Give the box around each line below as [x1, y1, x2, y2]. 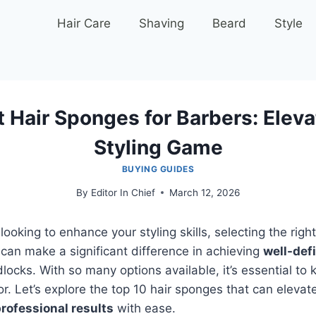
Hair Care [57, 16, 111, 30]
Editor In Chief [90, 186, 155, 198]
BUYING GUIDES [121, 164, 195, 174]
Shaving [139, 16, 185, 30]
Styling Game [93, 135, 223, 159]
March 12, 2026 [169, 186, 240, 198]
